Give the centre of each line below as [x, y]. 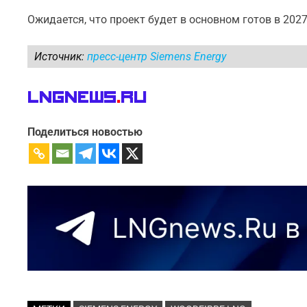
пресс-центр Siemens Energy [157, 57]
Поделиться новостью [85, 132]
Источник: [61, 57]
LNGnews [72, 98]
